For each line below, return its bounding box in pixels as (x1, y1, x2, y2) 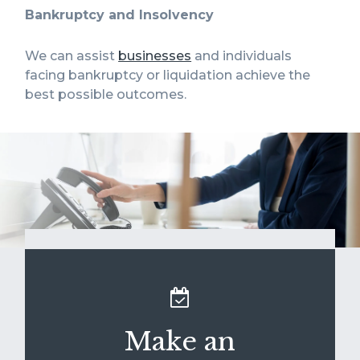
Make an (125, 325, 235, 358)
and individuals (191, 48, 292, 64)
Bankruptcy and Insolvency (25, 7, 215, 23)
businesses (118, 48, 192, 64)
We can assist (25, 48, 119, 64)
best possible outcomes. (25, 87, 187, 103)
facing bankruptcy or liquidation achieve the (25, 67, 311, 84)
